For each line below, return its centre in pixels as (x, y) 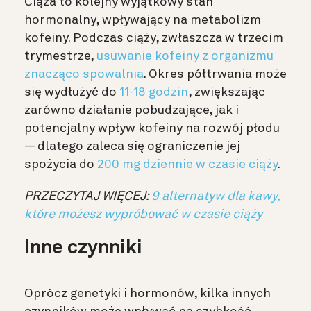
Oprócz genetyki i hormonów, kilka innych (148, 294)
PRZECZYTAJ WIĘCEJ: (88, 197)
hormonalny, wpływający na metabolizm (143, 20)
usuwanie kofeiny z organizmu (185, 57)
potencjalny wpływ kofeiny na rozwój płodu (152, 129)
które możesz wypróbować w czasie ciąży (143, 215)
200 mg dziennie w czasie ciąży (187, 165)
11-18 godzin (154, 93)
